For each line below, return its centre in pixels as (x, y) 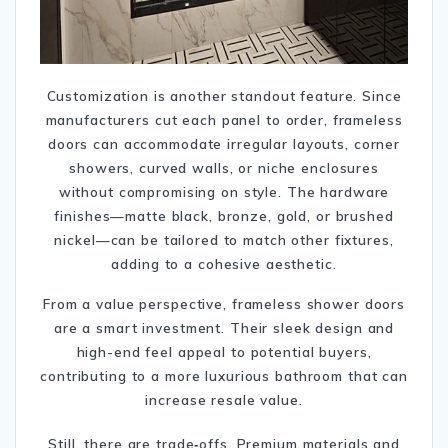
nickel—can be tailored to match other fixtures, (224, 240)
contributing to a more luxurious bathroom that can (224, 376)
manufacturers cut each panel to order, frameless (224, 120)
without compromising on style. (170, 192)
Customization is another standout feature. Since (224, 96)
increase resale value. (224, 400)
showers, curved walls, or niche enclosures (224, 168)
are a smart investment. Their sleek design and (224, 328)
